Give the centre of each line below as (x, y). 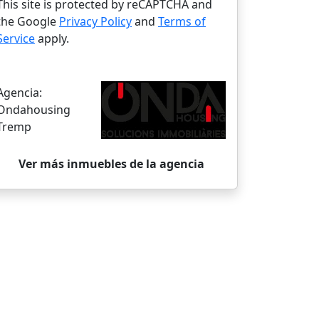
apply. (52, 38)
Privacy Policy (95, 21)
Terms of (182, 21)
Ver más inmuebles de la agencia (111, 163)
